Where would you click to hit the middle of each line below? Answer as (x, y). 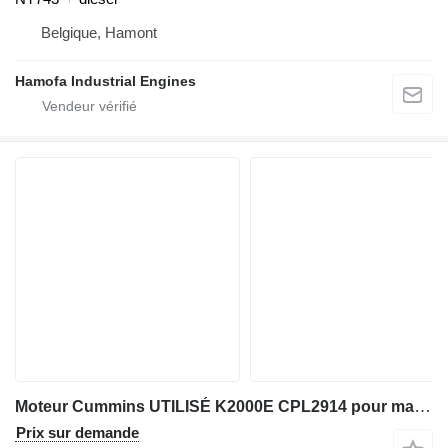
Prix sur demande (77, 432)
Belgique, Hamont (99, 32)
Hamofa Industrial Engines (105, 80)
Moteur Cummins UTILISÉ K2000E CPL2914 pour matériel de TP (422, 406)
